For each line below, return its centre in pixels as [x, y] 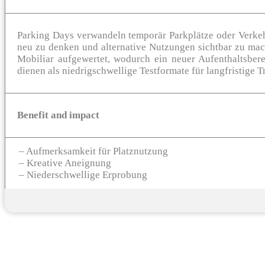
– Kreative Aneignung [65, 163]
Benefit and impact [58, 115]
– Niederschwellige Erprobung [83, 174]
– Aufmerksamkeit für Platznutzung [93, 151]
